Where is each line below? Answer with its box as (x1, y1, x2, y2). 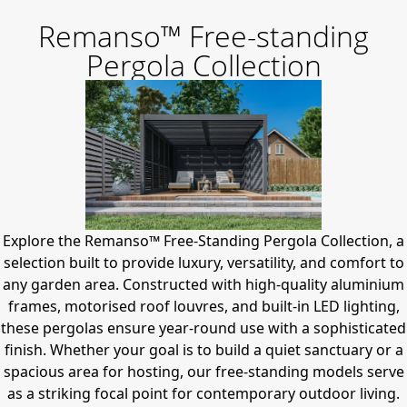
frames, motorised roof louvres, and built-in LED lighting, (7, 295, 400, 316)
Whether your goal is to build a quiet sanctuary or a (45, 339, 403, 360)
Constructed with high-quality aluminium (123, 273, 404, 294)
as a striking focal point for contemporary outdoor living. (7, 382, 400, 403)
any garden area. (3, 273, 123, 294)
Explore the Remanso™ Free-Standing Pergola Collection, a (3, 230, 404, 251)
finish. (4, 339, 46, 360)
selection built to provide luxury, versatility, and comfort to (3, 252, 404, 273)
